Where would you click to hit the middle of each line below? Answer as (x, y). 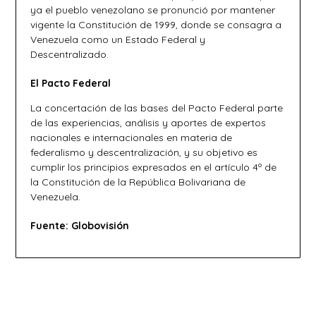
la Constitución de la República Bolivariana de (138, 182)
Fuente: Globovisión (80, 226)
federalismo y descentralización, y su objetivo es (144, 152)
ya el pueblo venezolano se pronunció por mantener (153, 10)
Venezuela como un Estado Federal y (118, 39)
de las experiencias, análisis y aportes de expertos (148, 123)
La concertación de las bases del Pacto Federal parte (157, 108)
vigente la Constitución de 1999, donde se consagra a (156, 25)
